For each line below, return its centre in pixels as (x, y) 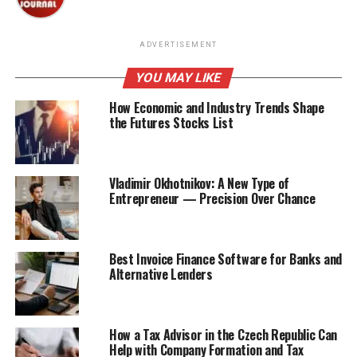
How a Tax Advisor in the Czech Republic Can (223, 334)
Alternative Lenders (161, 274)
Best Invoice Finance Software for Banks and (226, 259)
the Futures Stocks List (171, 122)
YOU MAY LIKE (179, 77)
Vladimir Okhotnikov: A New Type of (199, 183)
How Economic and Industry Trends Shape (216, 107)
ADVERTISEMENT (178, 44)
